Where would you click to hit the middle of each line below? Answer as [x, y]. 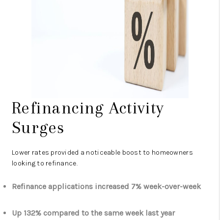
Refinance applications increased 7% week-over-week [106, 186]
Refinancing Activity [88, 108]
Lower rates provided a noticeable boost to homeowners [102, 152]
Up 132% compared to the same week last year [93, 213]
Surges [38, 127]
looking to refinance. [45, 163]
